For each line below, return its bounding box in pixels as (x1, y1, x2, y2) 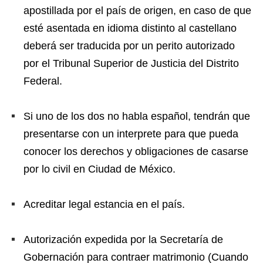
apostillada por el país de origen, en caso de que (23, 5, 251, 17)
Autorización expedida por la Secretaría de (23, 234, 223, 246)
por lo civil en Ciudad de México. (23, 163, 176, 176)
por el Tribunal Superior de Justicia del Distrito (23, 58, 239, 70)
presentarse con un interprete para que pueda (23, 128, 238, 140)
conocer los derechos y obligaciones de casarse (23, 146, 248, 158)
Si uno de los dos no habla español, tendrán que (23, 110, 250, 123)
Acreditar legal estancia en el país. (23, 198, 185, 211)
